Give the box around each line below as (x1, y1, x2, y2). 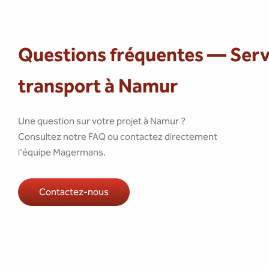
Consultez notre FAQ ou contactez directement (18, 131, 217, 142)
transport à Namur (18, 74, 178, 97)
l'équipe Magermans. (18, 147, 106, 158)
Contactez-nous (39, 186, 109, 198)
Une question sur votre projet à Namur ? (18, 115, 186, 127)
